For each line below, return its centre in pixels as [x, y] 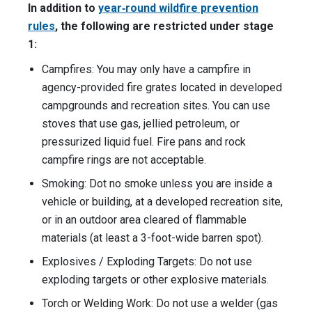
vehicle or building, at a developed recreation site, [162, 202]
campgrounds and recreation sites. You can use [156, 106]
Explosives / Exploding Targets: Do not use [147, 262]
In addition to [63, 8]
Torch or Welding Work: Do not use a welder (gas [160, 304]
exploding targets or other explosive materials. [155, 280]
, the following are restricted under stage [164, 26]
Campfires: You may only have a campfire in [146, 70]
